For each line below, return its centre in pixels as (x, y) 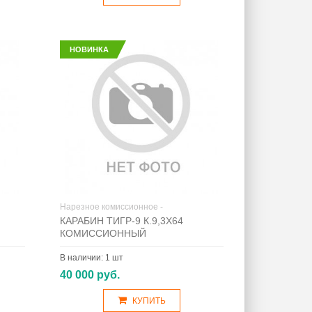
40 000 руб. (89, 275)
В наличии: (82, 258)
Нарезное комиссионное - (111, 207)
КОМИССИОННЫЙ (103, 233)
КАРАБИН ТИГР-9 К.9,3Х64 (121, 221)
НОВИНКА (89, 49)
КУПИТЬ (149, 301)
